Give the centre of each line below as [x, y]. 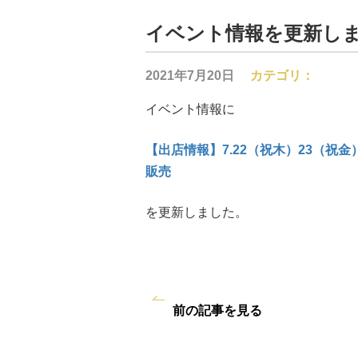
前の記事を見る [217, 310]
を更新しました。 [197, 212]
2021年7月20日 [190, 76]
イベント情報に [190, 109]
